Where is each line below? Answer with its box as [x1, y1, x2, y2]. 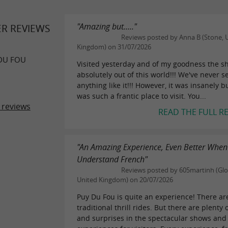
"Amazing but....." [77, 21, 137, 33]
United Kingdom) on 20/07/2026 [77, 175, 174, 184]
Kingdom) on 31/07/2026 [77, 43, 152, 52]
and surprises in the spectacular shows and [77, 213, 227, 223]
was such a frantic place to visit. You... [77, 91, 207, 101]
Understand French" [77, 153, 148, 165]
